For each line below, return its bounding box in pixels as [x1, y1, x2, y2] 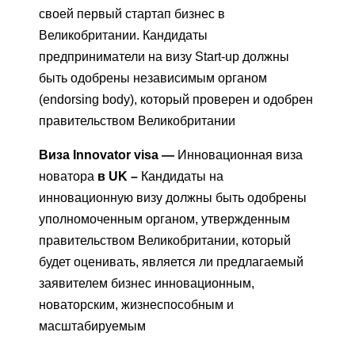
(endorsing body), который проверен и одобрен [39, 93, 313, 107]
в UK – [94, 170, 141, 184]
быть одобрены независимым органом [39, 71, 267, 86]
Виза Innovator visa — [39, 148, 177, 162]
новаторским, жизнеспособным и [39, 298, 234, 312]
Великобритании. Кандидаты [39, 29, 208, 43]
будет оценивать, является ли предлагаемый [39, 255, 303, 269]
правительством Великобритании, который [39, 234, 291, 248]
